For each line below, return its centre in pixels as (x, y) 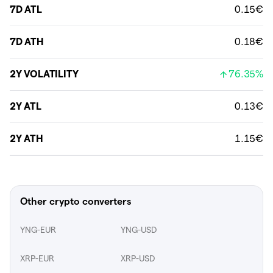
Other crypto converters (76, 201)
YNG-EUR (38, 229)
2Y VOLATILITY (44, 74)
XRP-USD (138, 258)
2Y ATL (26, 106)
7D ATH (27, 42)
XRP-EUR (37, 258)
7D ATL (26, 9)
